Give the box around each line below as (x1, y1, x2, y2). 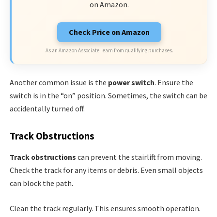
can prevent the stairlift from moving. (76, 152, 202, 162)
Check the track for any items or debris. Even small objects (10, 165, 203, 175)
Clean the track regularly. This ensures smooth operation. (10, 203, 201, 213)
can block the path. (10, 178, 73, 188)
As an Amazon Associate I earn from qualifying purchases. (45, 46, 173, 54)
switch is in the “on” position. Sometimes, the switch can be (10, 91, 207, 101)
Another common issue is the (10, 77, 108, 88)
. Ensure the (155, 77, 193, 88)
